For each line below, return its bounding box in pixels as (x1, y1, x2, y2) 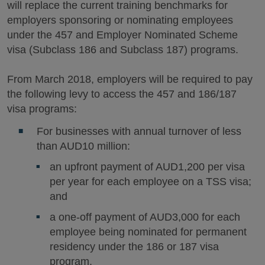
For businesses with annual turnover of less (36, 125, 241, 137)
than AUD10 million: (36, 140, 130, 152)
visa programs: (7, 102, 77, 115)
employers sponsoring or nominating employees (7, 14, 233, 26)
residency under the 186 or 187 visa (50, 241, 219, 253)
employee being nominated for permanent (50, 226, 247, 238)
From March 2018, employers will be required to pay (7, 73, 253, 85)
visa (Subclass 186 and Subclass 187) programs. (7, 43, 238, 56)
